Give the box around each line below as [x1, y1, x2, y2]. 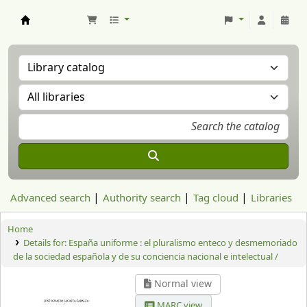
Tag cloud [193, 191, 238, 206]
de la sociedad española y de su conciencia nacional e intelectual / [13, 250, 278, 263]
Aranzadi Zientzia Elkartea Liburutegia [21, 25, 174, 38]
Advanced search [10, 191, 90, 206]
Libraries [251, 191, 292, 206]
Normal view [151, 277, 212, 291]
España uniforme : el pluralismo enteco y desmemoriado [68, 236, 297, 249]
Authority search [103, 191, 181, 206]
